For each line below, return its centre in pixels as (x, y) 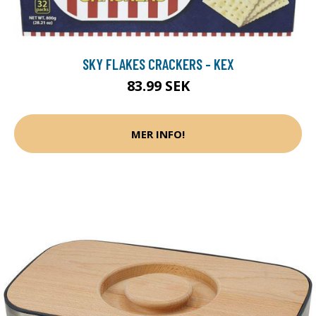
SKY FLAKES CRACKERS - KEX (158, 64)
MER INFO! (158, 134)
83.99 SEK (158, 86)
